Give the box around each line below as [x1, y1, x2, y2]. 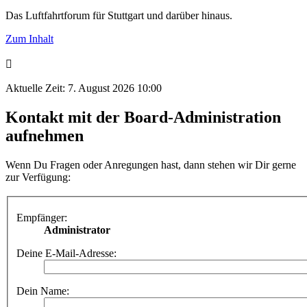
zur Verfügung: [5, 171, 71, 183]
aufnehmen [5, 126, 84, 145]
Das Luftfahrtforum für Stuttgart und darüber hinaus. [5, 9, 232, 21]
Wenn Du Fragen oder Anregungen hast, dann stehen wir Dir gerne [5, 158, 296, 171]
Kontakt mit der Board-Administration [5, 108, 281, 126]
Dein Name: [16, 285, 69, 297]
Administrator [44, 224, 110, 236]
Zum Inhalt [5, 32, 53, 45]
